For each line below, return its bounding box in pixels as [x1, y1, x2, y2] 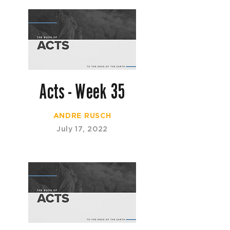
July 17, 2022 [56, 125, 108, 133]
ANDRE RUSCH [53, 111, 111, 120]
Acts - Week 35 [39, 80, 125, 103]
